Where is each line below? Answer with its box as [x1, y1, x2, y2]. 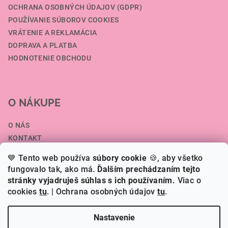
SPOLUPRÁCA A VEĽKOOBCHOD [8, 147, 118, 155]
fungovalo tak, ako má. [8, 164, 98, 174]
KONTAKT [8, 134, 42, 142]
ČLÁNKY [8, 159, 37, 168]
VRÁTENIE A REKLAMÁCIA [8, 28, 97, 37]
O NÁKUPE [8, 97, 61, 109]
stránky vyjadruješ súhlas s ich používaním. [8, 176, 178, 185]
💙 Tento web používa [8, 153, 93, 163]
